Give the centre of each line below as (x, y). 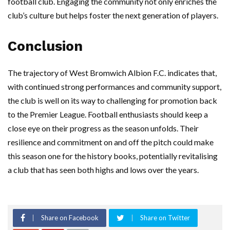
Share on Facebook (70, 218)
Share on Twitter (165, 218)
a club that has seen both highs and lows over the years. (103, 170)
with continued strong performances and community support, (114, 87)
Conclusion (45, 46)
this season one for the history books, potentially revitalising (113, 156)
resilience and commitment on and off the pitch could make (111, 142)
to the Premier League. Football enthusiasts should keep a (108, 114)
